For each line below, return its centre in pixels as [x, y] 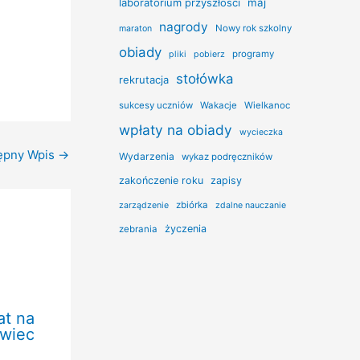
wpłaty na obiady [176, 129]
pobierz [209, 54]
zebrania [138, 229]
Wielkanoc [267, 105]
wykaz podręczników [227, 156]
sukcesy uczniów [156, 105]
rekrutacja [144, 79]
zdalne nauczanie [251, 205]
